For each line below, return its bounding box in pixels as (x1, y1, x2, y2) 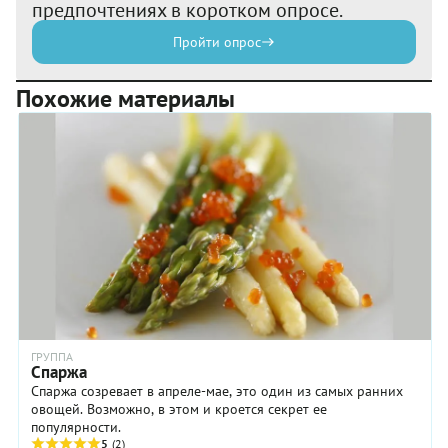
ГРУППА (31, 349, 73, 365)
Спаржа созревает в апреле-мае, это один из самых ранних (31, 382, 403, 401)
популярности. (31, 418, 121, 437)
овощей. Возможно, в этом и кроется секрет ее (31, 400, 327, 419)
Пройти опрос (173, 33, 261, 52)
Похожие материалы (16, 83, 235, 115)
